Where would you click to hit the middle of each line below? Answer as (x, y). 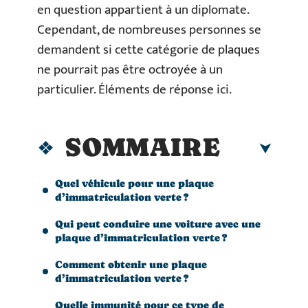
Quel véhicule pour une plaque (134, 183)
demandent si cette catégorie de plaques (148, 50)
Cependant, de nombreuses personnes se (149, 30)
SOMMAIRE (142, 147)
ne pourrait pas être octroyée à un (130, 70)
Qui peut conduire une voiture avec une (158, 223)
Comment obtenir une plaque (131, 264)
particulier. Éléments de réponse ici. (134, 90)
